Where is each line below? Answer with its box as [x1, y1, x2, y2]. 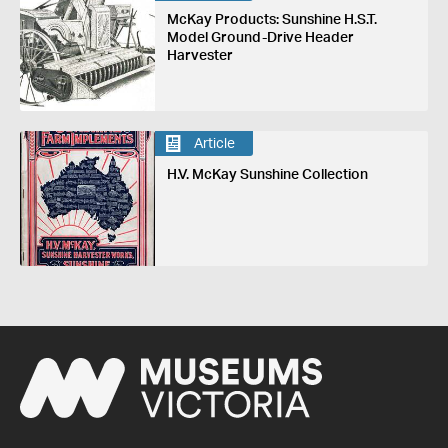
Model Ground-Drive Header [166, 31, 354, 46]
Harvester [166, 49, 233, 64]
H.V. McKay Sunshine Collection [166, 168, 368, 183]
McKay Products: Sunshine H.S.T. [166, 13, 377, 28]
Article [193, 136, 235, 151]
